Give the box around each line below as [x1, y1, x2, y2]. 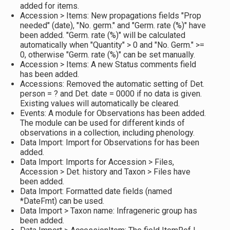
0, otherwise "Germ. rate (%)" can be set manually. [20, 50, 195, 60]
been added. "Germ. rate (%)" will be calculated [20, 30, 185, 40]
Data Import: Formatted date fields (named [20, 186, 172, 196]
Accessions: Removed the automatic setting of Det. [20, 79, 204, 89]
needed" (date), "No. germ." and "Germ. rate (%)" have [20, 21, 206, 30]
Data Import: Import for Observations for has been [20, 138, 199, 147]
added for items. [20, 1, 79, 11]
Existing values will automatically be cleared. [20, 99, 180, 108]
